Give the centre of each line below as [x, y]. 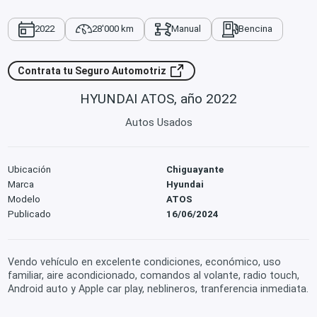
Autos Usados [158, 123]
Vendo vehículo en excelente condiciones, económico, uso [145, 262]
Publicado [30, 214]
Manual [186, 29]
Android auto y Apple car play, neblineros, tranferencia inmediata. [158, 289]
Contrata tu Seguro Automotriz [93, 71]
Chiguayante [195, 169]
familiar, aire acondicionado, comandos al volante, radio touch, [154, 276]
